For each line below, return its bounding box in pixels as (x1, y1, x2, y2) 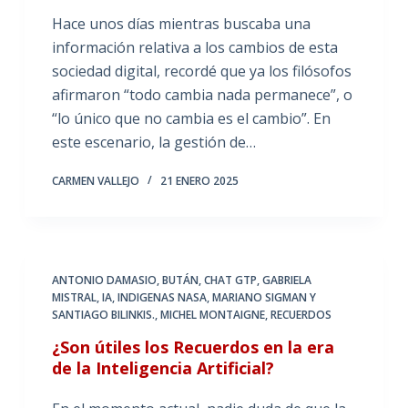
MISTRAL (51, 290, 97, 305)
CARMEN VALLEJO (51, 173, 139, 189)
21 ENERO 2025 (159, 173, 239, 189)
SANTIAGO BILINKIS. (51, 307, 155, 322)
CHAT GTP (203, 272, 257, 288)
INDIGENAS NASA (117, 290, 207, 305)
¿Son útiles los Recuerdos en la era (51, 336, 334, 358)
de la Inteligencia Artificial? (51, 357, 274, 379)
